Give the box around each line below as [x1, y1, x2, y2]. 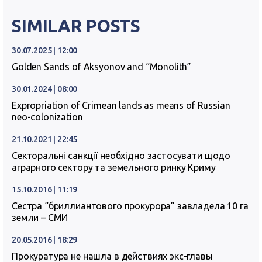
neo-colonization [12, 112, 83, 122]
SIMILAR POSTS [12, 16, 141, 36]
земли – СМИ [12, 212, 68, 223]
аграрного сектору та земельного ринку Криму [12, 162, 216, 173]
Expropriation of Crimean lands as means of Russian [12, 100, 230, 111]
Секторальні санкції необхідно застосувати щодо [12, 150, 231, 161]
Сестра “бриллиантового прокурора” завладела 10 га [12, 201, 249, 211]
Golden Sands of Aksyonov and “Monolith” [12, 61, 192, 72]
